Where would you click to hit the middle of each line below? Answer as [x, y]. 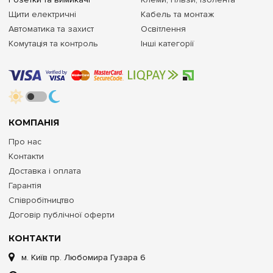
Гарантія [25, 185]
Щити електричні [42, 14]
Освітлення [163, 29]
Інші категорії [167, 43]
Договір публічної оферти [62, 214]
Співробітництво [41, 200]
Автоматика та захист [51, 29]
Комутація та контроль [53, 43]
